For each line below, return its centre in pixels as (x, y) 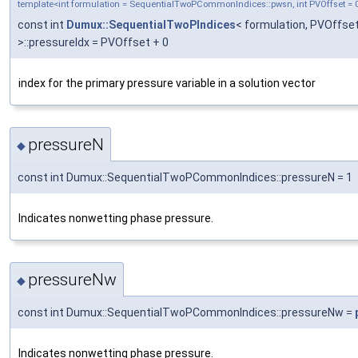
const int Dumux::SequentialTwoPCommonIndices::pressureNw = (186, 313)
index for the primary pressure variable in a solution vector (167, 83)
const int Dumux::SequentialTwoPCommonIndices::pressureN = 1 (185, 177)
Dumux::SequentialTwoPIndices (151, 24)
